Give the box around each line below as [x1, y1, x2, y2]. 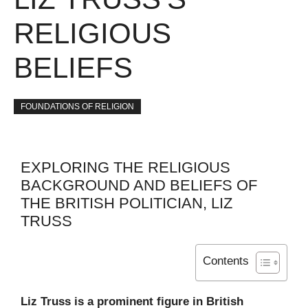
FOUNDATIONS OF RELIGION [21, 101, 134, 111]
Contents [203, 254, 249, 267]
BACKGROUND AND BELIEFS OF [21, 176, 257, 194]
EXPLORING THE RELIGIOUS [21, 158, 230, 176]
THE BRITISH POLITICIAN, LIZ [21, 194, 232, 212]
